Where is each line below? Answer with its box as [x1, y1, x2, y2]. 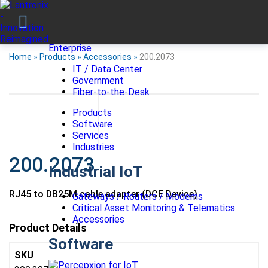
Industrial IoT [48, 163, 143, 181]
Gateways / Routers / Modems [72, 191, 203, 202]
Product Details [9, 221, 87, 234]
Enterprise [48, 42, 92, 54]
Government [72, 75, 124, 86]
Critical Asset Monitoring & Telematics [72, 202, 235, 214]
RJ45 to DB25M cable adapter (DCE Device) [9, 188, 197, 200]
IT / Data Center [72, 63, 142, 75]
